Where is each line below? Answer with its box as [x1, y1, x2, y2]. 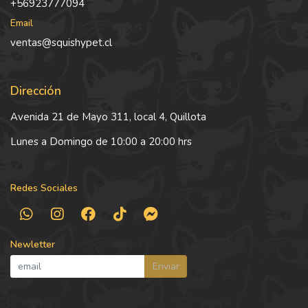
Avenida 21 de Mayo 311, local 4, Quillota [10, 109, 206, 124]
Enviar [152, 260, 179, 274]
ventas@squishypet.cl [10, 35, 112, 49]
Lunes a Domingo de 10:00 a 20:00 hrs [10, 134, 192, 148]
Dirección [10, 82, 61, 99]
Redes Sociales [10, 181, 78, 195]
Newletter [10, 238, 55, 252]
